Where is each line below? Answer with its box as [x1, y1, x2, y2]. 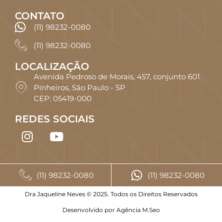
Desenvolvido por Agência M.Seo [62, 206, 160, 214]
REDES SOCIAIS [15, 113, 95, 125]
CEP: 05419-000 [34, 94, 92, 104]
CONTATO [15, 10, 64, 22]
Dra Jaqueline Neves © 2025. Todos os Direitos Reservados [24, 190, 198, 198]
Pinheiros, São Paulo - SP [34, 83, 126, 93]
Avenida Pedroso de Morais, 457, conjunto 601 [34, 72, 200, 82]
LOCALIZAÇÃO [15, 60, 89, 73]
